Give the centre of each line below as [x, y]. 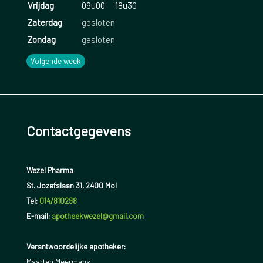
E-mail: [39, 216]
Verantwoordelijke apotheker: [76, 247]
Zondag [41, 39]
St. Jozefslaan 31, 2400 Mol [71, 186]
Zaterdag [45, 22]
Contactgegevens [78, 131]
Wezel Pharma [50, 171]
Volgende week [55, 61]
